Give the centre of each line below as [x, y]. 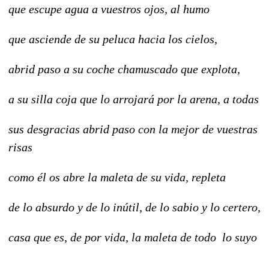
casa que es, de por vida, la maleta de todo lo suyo [133, 237]
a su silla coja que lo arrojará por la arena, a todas [134, 99]
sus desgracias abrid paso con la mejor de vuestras [133, 129]
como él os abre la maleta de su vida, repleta [117, 177]
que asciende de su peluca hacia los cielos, [113, 39]
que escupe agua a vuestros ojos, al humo [109, 9]
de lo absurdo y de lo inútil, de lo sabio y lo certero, [134, 207]
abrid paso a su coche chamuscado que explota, [124, 69]
